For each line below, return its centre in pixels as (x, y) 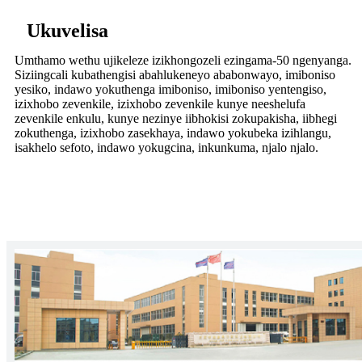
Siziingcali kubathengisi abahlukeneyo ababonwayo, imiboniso (175, 75)
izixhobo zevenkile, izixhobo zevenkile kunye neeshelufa (160, 104)
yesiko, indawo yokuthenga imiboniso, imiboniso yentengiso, (170, 90)
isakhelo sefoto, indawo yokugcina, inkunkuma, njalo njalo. (166, 148)
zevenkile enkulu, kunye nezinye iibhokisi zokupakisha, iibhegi (176, 119)
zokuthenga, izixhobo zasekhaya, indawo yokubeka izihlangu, (173, 133)
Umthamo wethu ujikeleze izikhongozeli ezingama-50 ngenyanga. (183, 61)
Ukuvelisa (67, 31)
